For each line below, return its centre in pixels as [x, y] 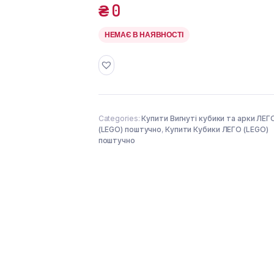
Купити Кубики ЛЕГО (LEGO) [217, 130]
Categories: [120, 119]
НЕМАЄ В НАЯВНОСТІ [144, 34]
